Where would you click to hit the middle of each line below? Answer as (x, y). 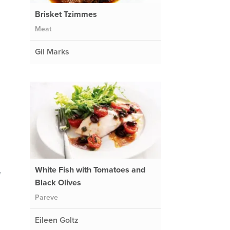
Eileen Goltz (56, 220)
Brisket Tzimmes (66, 14)
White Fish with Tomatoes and (90, 170)
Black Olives (58, 183)
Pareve (46, 197)
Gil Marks (52, 52)
